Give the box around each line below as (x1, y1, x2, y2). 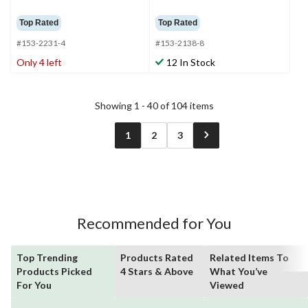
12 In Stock (166, 56, 215, 69)
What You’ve (210, 265, 268, 278)
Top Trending (16, 252, 78, 264)
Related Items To (210, 252, 289, 264)
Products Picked (16, 265, 92, 278)
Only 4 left (16, 56, 62, 69)
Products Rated (120, 252, 194, 264)
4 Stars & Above (120, 265, 194, 278)
